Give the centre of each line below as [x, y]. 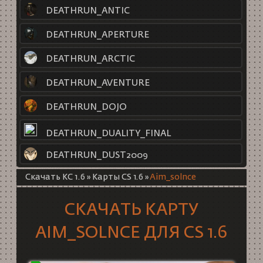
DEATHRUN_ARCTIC [90, 59]
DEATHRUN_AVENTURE [97, 83]
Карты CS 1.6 [117, 177]
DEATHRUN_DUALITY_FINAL [108, 133]
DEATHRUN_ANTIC [87, 11]
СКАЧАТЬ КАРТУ [131, 210]
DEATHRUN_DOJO [86, 107]
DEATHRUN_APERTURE [97, 35]
